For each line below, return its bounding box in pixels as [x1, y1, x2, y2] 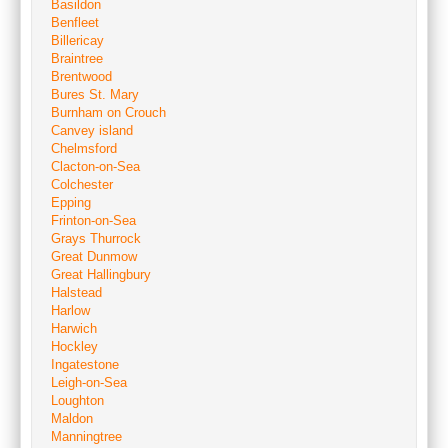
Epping [51, 195, 91, 210]
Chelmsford [51, 141, 117, 156]
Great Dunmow [51, 249, 137, 264]
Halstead [51, 285, 102, 300]
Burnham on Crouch [51, 105, 166, 120]
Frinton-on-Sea [51, 213, 136, 228]
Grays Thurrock [51, 231, 141, 246]
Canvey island [51, 123, 133, 138]
